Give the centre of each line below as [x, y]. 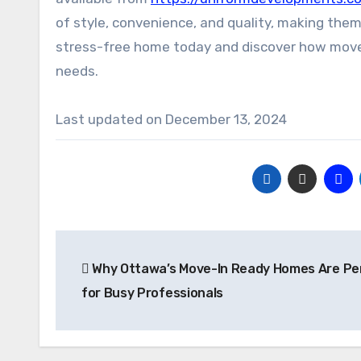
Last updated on [109, 119]
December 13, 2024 [226, 119]
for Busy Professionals [152, 293]
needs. [77, 71]
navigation [120, 278]
